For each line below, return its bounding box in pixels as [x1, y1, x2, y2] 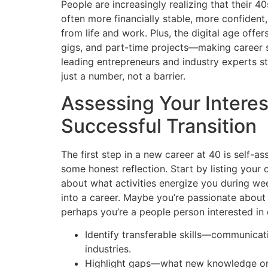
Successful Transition [61, 114, 257, 138]
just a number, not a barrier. [61, 70, 185, 83]
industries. [85, 243, 131, 255]
